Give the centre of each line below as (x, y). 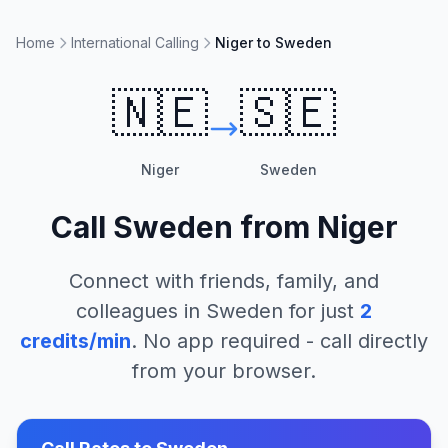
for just (318, 311)
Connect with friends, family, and (224, 281)
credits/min (75, 341)
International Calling (135, 42)
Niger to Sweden (273, 42)
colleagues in (141, 311)
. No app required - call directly (279, 341)
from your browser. (224, 371)
